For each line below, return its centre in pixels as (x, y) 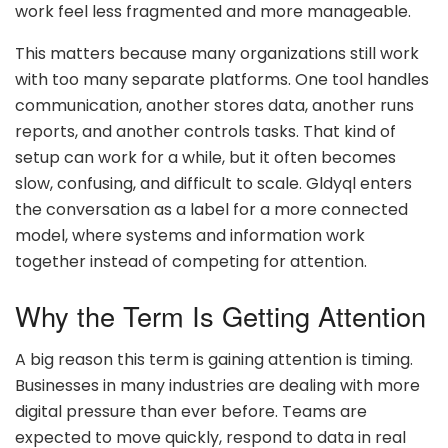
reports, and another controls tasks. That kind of (205, 132)
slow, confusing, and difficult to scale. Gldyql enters (213, 184)
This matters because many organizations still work (217, 54)
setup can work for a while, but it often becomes (205, 158)
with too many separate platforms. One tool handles (222, 80)
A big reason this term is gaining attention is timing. (214, 360)
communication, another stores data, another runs (214, 106)
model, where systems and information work (190, 236)
